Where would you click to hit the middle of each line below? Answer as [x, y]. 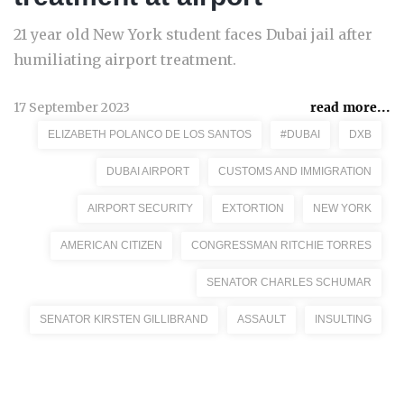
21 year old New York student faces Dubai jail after [193, 34]
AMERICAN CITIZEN [111, 245]
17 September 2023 [72, 107]
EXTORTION [253, 208]
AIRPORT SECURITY [140, 208]
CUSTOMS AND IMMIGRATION [295, 171]
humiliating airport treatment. [125, 60]
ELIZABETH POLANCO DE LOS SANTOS [150, 134]
